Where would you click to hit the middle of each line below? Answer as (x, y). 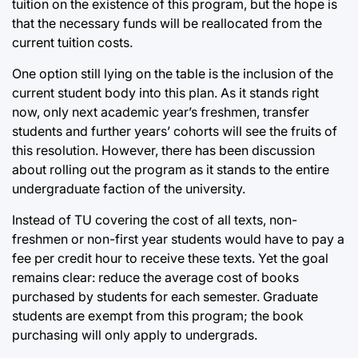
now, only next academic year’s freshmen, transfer (161, 112)
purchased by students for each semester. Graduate (165, 297)
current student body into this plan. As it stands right (165, 93)
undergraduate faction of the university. (129, 189)
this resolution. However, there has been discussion (163, 151)
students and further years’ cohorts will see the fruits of (175, 131)
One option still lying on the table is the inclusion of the (173, 74)
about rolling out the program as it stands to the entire (171, 170)
